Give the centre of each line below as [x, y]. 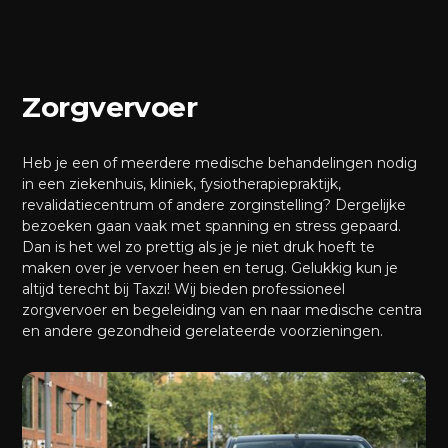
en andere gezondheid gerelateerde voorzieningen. [203, 331]
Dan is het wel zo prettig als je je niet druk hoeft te [199, 247]
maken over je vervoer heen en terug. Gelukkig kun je [210, 268]
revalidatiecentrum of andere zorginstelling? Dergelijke [214, 205]
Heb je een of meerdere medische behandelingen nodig [220, 163]
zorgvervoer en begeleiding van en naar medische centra [222, 310]
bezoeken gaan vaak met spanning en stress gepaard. [212, 226]
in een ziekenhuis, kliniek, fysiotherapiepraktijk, [182, 184]
